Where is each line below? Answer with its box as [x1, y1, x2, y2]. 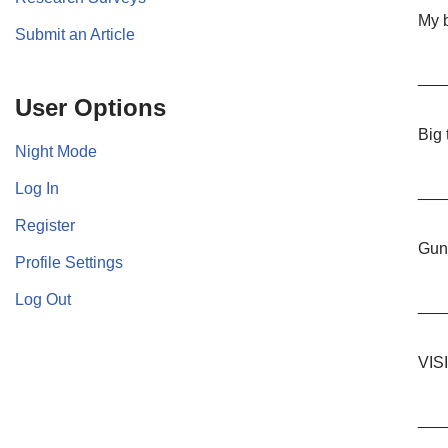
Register [15, 216, 75, 234]
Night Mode [15, 142, 97, 160]
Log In [15, 179, 59, 197]
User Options [15, 93, 166, 121]
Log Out [15, 290, 71, 308]
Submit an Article [15, 25, 135, 43]
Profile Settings [15, 253, 123, 271]
